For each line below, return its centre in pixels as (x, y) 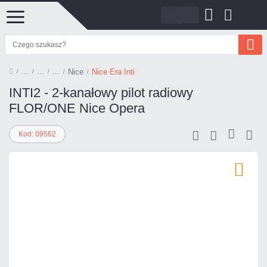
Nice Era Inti (113, 72)
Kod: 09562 (37, 134)
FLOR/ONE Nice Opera (77, 108)
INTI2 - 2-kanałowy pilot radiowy (101, 93)
